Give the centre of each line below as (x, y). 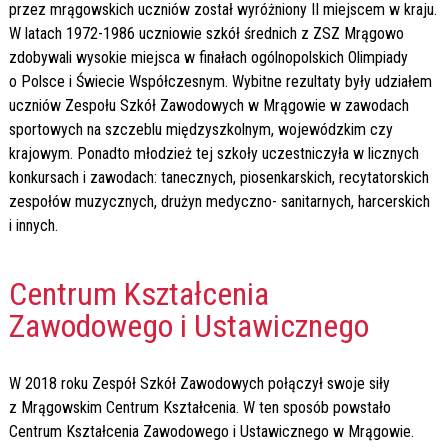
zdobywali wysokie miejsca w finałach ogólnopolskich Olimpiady (208, 57)
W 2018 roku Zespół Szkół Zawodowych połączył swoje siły (199, 383)
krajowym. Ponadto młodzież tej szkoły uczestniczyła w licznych (213, 153)
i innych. (33, 225)
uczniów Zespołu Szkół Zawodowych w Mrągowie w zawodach (208, 105)
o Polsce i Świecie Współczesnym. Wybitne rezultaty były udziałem (220, 81)
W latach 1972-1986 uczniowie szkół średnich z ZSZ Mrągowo (206, 33)
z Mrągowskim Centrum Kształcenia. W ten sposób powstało (199, 407)
